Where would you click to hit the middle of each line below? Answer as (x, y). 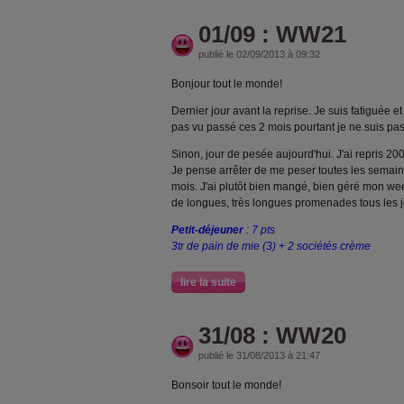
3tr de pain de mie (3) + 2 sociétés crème (271, 246)
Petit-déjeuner (207, 230)
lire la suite (208, 282)
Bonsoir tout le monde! (226, 385)
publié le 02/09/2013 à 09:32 (259, 54)
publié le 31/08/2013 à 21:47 (259, 355)
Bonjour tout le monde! (227, 84)
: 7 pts (259, 230)
